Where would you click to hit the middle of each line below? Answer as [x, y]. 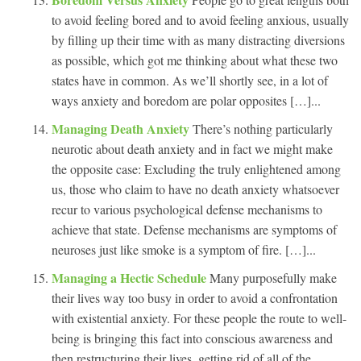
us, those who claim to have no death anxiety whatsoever [195, 189]
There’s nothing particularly [263, 128]
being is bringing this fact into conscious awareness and [192, 338]
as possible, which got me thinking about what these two [195, 60]
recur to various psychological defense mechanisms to [187, 209]
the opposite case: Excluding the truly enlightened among [196, 168]
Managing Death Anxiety [122, 128]
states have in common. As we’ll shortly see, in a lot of [190, 80]
